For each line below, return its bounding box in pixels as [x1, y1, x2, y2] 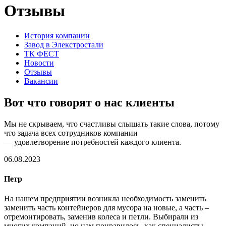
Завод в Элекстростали [24, 40, 103, 49]
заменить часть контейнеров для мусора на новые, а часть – [4, 203, 209, 212]
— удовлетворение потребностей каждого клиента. [4, 137, 181, 146]
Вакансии [24, 76, 58, 85]
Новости [24, 58, 54, 67]
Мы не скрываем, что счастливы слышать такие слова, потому [4, 119, 219, 128]
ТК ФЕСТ [24, 49, 59, 58]
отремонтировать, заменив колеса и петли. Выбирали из [4, 212, 198, 221]
